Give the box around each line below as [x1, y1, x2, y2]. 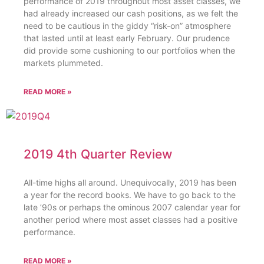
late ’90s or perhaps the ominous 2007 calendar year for [24, 202, 240, 213]
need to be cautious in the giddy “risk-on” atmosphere [24, 21, 231, 31]
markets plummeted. [24, 58, 103, 68]
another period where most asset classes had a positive [24, 214, 237, 225]
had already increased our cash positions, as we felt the [24, 8, 238, 19]
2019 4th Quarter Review [24, 147, 172, 162]
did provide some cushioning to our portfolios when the [24, 45, 235, 56]
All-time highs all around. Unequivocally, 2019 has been [24, 177, 236, 188]
